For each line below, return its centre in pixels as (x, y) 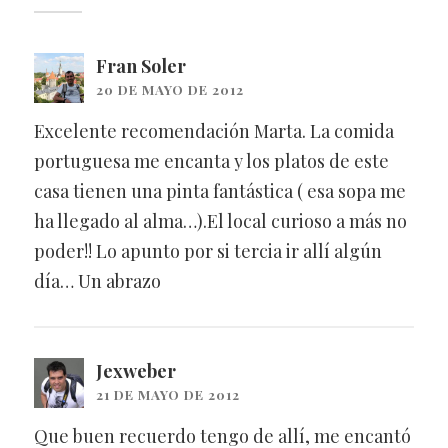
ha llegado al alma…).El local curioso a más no (220, 220)
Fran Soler (140, 65)
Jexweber (135, 370)
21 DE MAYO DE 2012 (167, 393)
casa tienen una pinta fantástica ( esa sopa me (219, 190)
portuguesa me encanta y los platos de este (211, 160)
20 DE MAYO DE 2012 (169, 88)
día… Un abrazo (97, 280)
